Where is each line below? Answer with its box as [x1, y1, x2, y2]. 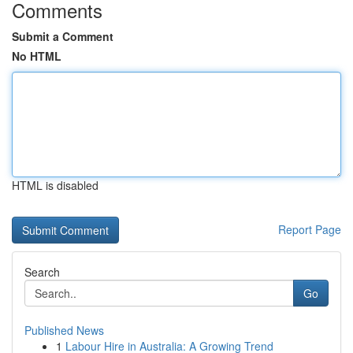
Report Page [278, 221, 341, 237]
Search [24, 264, 60, 280]
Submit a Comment [12, 28, 113, 44]
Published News [24, 322, 104, 338]
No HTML [12, 48, 61, 64]
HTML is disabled [12, 177, 98, 193]
